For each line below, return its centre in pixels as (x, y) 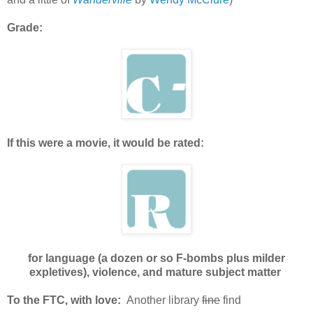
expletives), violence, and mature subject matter (156, 272)
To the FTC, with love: (64, 300)
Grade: (25, 27)
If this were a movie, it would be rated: (105, 143)
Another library (161, 300)
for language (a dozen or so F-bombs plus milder (156, 258)
